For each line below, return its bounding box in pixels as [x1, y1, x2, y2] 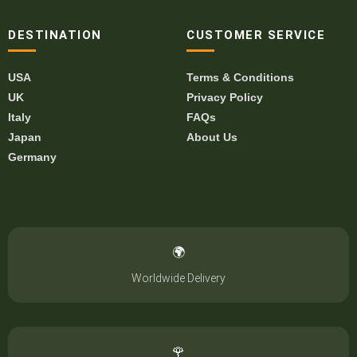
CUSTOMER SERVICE [186, 28, 325, 42]
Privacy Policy [186, 91, 263, 104]
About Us [186, 131, 237, 143]
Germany [8, 151, 57, 163]
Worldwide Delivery [131, 272, 226, 284]
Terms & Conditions [186, 71, 294, 84]
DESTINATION [8, 28, 102, 42]
